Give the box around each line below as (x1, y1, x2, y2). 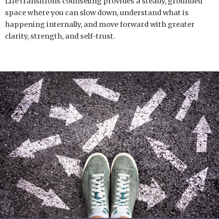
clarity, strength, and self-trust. (5, 31, 115, 41)
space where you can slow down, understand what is (5, 8, 189, 17)
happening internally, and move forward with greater (5, 20, 195, 29)
